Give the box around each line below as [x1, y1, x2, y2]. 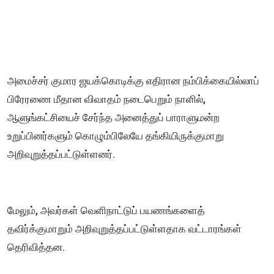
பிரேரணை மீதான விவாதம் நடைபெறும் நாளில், [7, 92, 206, 105]
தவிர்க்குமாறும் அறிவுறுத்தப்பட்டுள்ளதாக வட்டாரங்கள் [7, 222, 242, 235]
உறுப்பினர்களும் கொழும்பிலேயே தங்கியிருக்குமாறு [7, 129, 224, 142]
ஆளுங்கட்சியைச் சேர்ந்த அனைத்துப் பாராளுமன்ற [7, 111, 220, 124]
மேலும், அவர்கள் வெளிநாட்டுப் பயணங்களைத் [7, 204, 205, 217]
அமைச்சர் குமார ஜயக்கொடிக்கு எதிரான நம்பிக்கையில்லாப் [7, 74, 259, 87]
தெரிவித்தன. [7, 240, 65, 253]
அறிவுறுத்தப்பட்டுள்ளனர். [7, 147, 115, 160]
